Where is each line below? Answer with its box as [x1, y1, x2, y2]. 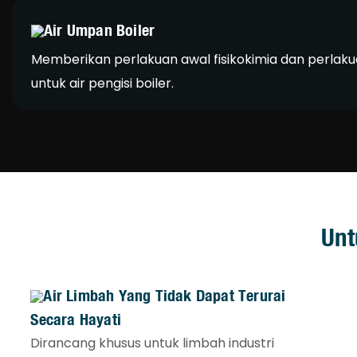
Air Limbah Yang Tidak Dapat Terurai [43, 284, 286, 305]
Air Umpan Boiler [44, 19, 155, 40]
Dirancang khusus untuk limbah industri [30, 333, 275, 352]
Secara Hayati [30, 308, 122, 329]
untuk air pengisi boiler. [31, 73, 174, 92]
